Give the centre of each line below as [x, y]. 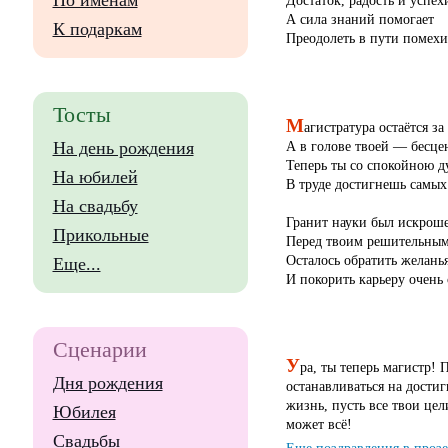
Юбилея [84, 412]
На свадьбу [95, 206]
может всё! [318, 424]
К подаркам [97, 29]
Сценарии [99, 349]
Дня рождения [107, 383]
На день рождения [123, 148]
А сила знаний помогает [359, 19]
